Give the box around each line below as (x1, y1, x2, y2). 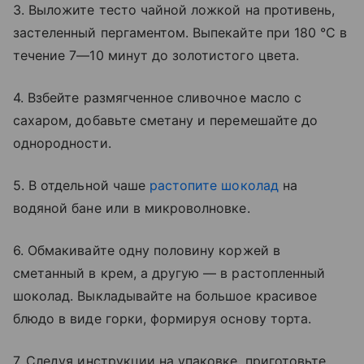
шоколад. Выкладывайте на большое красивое (13, 287, 317, 304)
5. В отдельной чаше (13, 176, 149, 193)
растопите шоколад (149, 176, 279, 193)
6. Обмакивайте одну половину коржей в (13, 241, 280, 258)
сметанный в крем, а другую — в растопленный (13, 264, 326, 281)
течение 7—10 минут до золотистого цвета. (13, 46, 299, 63)
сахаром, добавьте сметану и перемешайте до (13, 111, 318, 128)
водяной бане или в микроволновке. (13, 199, 250, 216)
